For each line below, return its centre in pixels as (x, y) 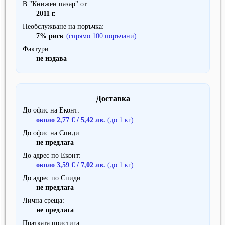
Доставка (113, 99)
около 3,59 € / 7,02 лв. (72, 165)
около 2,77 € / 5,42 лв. (72, 120)
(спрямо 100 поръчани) (101, 36)
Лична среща (42, 201)
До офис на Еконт (50, 110)
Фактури (36, 49)
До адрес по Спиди (52, 178)
